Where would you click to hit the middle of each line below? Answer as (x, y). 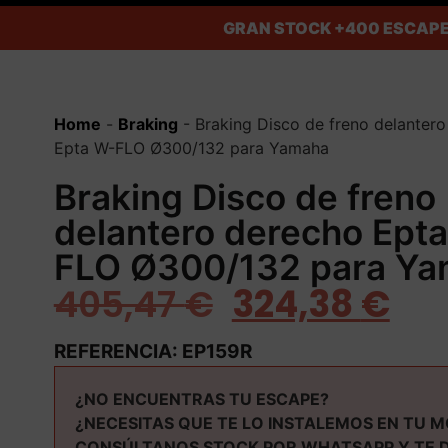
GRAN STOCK (277, 27)
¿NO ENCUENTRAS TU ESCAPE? (201, 398)
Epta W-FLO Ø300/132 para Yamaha (191, 147)
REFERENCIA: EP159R (152, 351)
